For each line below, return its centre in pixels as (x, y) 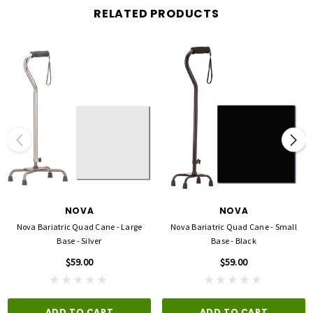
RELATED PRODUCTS (156, 14)
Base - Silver (79, 241)
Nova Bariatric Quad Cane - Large (79, 227)
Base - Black (234, 241)
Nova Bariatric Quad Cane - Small (234, 227)
